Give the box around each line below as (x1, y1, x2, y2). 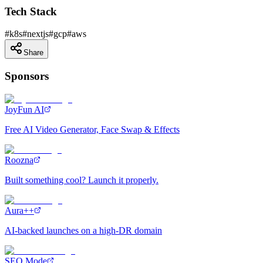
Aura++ (5, 205, 34, 215)
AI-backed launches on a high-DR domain (5, 225, 162, 235)
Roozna (5, 154, 33, 165)
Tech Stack (5, 5, 57, 18)
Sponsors (5, 70, 49, 83)
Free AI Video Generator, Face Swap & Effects (5, 124, 180, 134)
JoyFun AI (5, 104, 44, 114)
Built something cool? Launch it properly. (5, 174, 159, 185)
